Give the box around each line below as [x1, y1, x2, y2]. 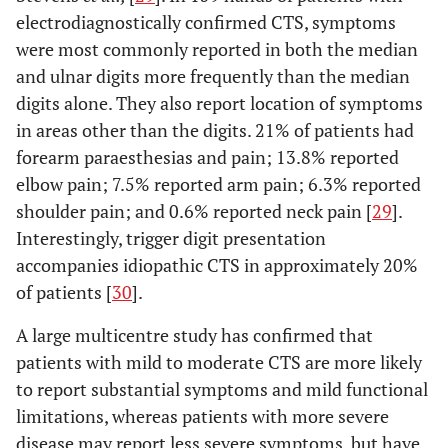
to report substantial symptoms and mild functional [16, 377, 428, 401]
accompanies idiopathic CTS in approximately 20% [16, 253, 418, 277]
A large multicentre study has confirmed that [16, 323, 373, 347]
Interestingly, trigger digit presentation [16, 226, 326, 250]
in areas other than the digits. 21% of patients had [16, 118, 414, 142]
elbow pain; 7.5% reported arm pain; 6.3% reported [16, 172, 421, 196]
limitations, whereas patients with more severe [16, 404, 389, 428]
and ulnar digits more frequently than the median [16, 64, 410, 88]
